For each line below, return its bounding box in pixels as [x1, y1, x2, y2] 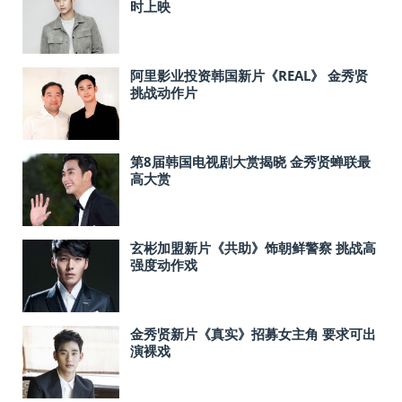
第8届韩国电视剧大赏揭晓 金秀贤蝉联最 [130, 153, 371, 171]
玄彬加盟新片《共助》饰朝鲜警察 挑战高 [130, 239, 376, 258]
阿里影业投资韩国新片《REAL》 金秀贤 [130, 66, 368, 85]
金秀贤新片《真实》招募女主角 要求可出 [130, 325, 376, 344]
